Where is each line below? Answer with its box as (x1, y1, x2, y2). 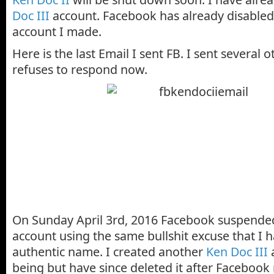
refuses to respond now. (12, 61, 147, 78)
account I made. (12, 23, 102, 40)
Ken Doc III (206, 243, 268, 260)
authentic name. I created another (12, 243, 206, 260)
